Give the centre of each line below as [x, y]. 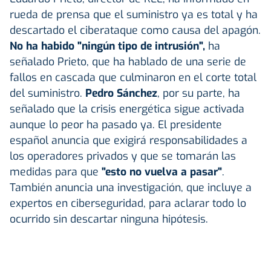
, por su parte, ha [199, 93]
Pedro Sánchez [121, 93]
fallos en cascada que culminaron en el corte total [133, 77]
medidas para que [56, 171]
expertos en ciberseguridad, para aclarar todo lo [128, 203]
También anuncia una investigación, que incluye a [131, 187]
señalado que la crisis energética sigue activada [127, 109]
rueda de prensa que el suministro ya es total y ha [134, 14]
